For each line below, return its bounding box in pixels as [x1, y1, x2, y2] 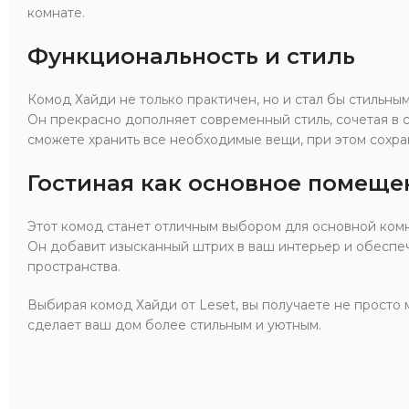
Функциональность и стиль [27, 42, 355, 69]
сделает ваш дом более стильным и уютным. [27, 316, 321, 333]
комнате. [27, 4, 85, 21]
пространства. [27, 257, 121, 275]
